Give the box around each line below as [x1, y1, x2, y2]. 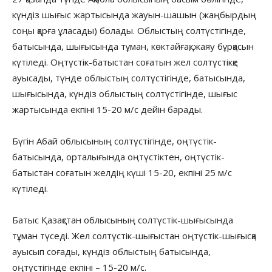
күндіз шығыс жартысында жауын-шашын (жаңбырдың [12, 8, 256, 21]
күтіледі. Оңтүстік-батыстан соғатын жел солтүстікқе [12, 55, 238, 68]
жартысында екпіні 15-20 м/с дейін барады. [12, 103, 203, 115]
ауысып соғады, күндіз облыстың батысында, [12, 245, 211, 257]
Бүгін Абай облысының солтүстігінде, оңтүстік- [12, 134, 217, 147]
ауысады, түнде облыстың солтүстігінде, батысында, [12, 71, 245, 84]
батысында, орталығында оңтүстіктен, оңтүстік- [12, 150, 225, 163]
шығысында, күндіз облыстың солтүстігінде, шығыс [12, 87, 237, 100]
